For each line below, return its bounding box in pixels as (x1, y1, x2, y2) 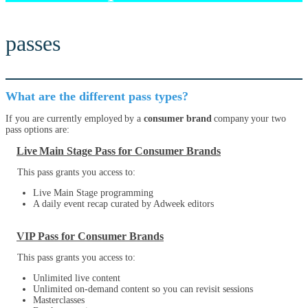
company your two (212, 113, 286, 124)
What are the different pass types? (5, 89, 192, 103)
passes (5, 31, 60, 56)
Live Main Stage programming (33, 188, 153, 198)
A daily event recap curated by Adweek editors (33, 199, 217, 209)
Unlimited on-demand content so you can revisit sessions (33, 284, 256, 294)
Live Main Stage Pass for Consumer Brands (16, 145, 221, 157)
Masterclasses (33, 295, 87, 305)
